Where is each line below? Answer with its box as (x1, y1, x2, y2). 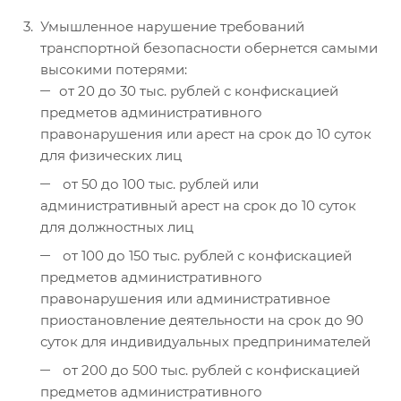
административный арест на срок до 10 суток (40, 197, 356, 215)
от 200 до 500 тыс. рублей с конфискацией (59, 362, 360, 380)
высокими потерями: (40, 61, 187, 79)
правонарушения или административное (40, 290, 330, 308)
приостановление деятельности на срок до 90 (40, 311, 363, 329)
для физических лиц (40, 147, 182, 165)
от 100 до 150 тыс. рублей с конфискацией (59, 247, 352, 265)
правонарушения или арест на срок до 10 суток (40, 125, 371, 143)
